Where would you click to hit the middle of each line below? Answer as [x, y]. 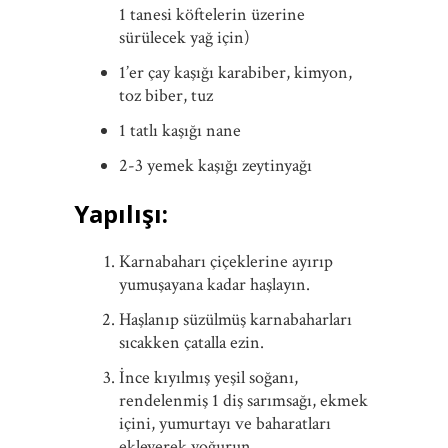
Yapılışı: [121, 214]
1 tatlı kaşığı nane [180, 131]
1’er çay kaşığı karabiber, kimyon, [235, 73]
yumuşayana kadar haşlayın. [214, 285]
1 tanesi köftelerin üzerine [212, 15]
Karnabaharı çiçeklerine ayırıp [226, 262]
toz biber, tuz [166, 96]
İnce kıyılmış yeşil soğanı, [208, 378]
